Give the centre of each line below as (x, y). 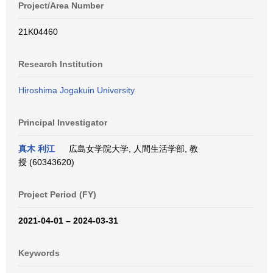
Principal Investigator (63, 122)
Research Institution (61, 64)
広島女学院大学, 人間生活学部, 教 (131, 149)
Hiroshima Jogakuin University (76, 90)
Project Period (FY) (57, 194)
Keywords (39, 253)
